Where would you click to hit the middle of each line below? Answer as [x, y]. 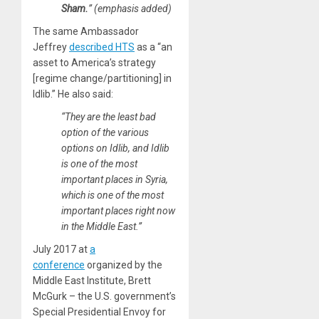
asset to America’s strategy [94, 62]
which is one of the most [113, 195]
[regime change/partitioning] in [102, 78]
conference [59, 265]
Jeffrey [51, 47]
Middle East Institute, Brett [92, 280]
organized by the [124, 265]
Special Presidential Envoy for [99, 312]
